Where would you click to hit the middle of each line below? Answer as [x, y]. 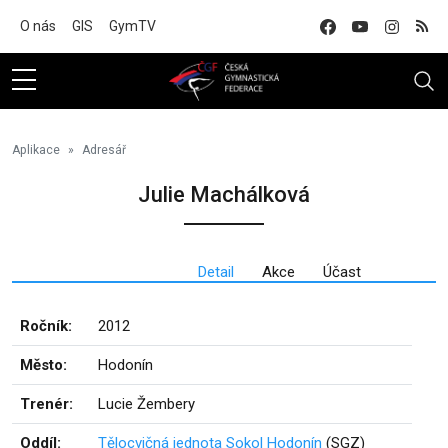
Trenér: [46, 404]
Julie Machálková [224, 194]
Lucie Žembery [146, 404]
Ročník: [46, 326]
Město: [43, 365]
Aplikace [36, 150]
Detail [215, 272]
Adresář [104, 150]
